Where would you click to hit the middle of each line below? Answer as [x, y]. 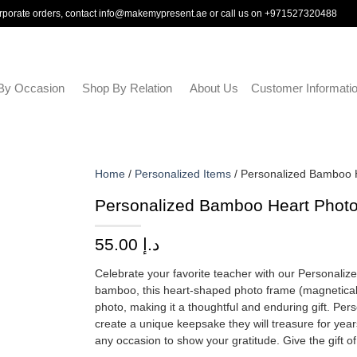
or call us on [236, 14]
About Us [214, 88]
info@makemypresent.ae [153, 14]
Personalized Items [183, 174]
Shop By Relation [127, 88]
